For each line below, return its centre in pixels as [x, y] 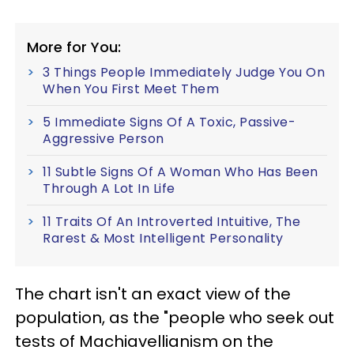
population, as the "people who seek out [175, 317]
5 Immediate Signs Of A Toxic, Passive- [169, 122]
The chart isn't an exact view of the [153, 294]
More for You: [74, 47]
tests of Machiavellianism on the [144, 341]
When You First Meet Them [131, 88]
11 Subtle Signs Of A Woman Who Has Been [181, 171]
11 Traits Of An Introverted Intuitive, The [171, 221]
